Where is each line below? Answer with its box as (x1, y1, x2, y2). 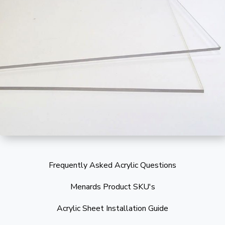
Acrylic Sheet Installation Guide (57, 203, 168, 214)
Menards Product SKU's (70, 181, 155, 193)
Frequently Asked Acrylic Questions (49, 160, 176, 171)
